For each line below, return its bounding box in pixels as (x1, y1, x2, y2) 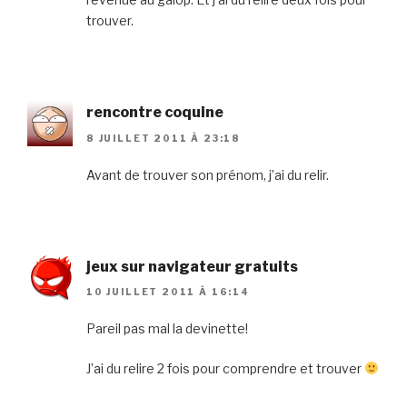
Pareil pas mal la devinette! (86, 321, 248, 337)
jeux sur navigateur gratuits (86, 257, 298, 275)
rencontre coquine (86, 104, 223, 122)
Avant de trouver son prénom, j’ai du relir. (86, 166, 329, 183)
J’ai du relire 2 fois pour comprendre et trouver (86, 361, 364, 377)
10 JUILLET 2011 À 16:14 (86, 286, 250, 298)
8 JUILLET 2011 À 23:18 (86, 132, 241, 144)
